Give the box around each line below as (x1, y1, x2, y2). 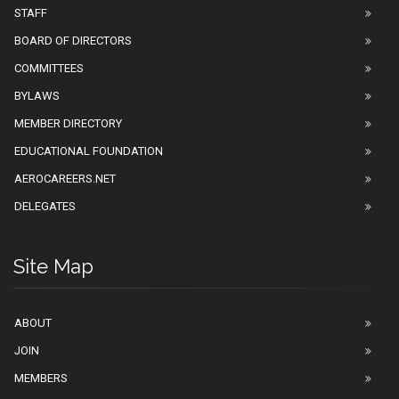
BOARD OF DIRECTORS (14, 34, 132, 47)
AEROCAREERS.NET (14, 172, 116, 185)
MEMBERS (14, 371, 68, 385)
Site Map (13, 255, 94, 278)
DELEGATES (14, 199, 76, 213)
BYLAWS (14, 89, 60, 102)
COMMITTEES (14, 61, 84, 75)
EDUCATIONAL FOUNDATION (14, 144, 163, 158)
